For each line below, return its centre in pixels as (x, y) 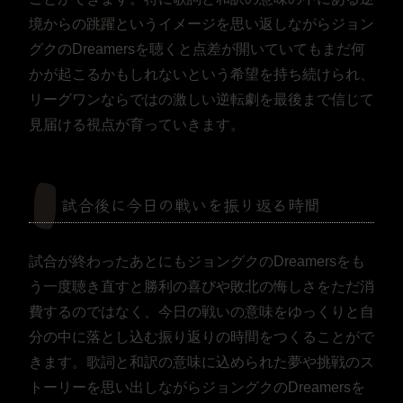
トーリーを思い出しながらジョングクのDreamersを (197, 388)
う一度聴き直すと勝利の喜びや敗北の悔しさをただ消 (201, 287)
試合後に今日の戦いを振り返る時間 (191, 205)
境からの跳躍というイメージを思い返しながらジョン (201, 24)
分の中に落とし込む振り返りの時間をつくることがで (201, 337)
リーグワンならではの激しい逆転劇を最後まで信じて (201, 100)
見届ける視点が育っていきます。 (137, 125)
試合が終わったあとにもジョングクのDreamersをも (197, 262)
